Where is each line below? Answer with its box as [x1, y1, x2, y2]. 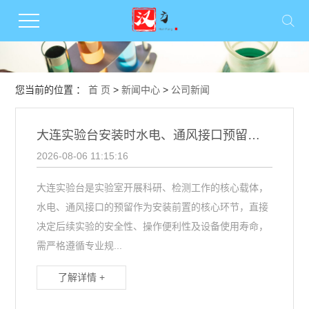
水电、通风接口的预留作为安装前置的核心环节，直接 [37, 201, 269, 212]
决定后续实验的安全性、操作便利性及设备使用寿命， [37, 221, 269, 232]
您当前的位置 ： [15, 84, 89, 95]
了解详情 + [58, 272, 106, 283]
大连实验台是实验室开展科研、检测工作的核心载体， [37, 182, 269, 193]
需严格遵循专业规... [37, 240, 123, 251]
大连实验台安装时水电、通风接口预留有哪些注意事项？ [248, 128, 261, 142]
